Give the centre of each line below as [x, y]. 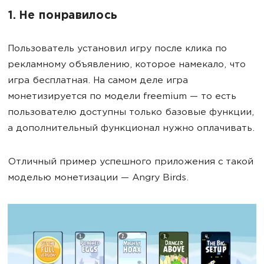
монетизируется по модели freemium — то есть [122, 97]
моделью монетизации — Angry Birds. [98, 178]
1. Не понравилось [62, 16]
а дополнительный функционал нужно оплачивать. [131, 128]
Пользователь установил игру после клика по [117, 49]
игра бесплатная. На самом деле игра [98, 81]
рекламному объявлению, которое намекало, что [127, 65]
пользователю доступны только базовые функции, [131, 113]
